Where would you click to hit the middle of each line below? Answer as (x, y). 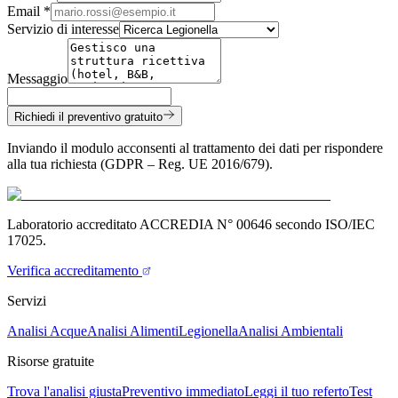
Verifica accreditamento (75, 271)
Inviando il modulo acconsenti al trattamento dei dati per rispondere (195, 148)
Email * (29, 12)
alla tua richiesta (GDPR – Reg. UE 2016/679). (140, 164)
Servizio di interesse (63, 29)
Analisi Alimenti (133, 331)
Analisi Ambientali (291, 331)
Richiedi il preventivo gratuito (88, 117)
